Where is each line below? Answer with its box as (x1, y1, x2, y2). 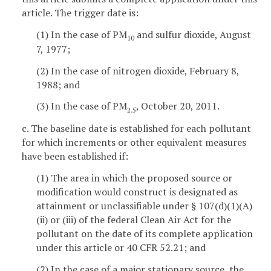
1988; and (36, 77, 80, 91)
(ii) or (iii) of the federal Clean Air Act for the (36, 212, 231, 226)
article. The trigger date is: (22, 5, 139, 19)
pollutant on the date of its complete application (36, 226, 253, 240)
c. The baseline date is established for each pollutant (22, 122, 251, 135)
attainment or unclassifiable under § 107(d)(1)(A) (36, 198, 252, 212)
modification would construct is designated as (36, 184, 238, 198)
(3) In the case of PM (36, 99, 127, 113)
